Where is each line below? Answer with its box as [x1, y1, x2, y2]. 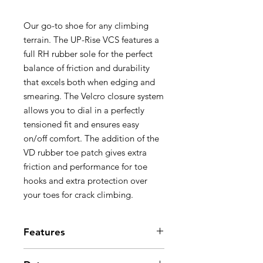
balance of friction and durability [23, 62, 150, 73]
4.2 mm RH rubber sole [35, 249, 120, 259]
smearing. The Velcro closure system [23, 90, 164, 102]
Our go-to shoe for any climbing [23, 20, 149, 31]
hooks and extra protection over [23, 175, 147, 186]
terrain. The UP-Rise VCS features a [23, 34, 159, 45]
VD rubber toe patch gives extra [23, 147, 147, 158]
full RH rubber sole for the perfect [23, 48, 153, 59]
